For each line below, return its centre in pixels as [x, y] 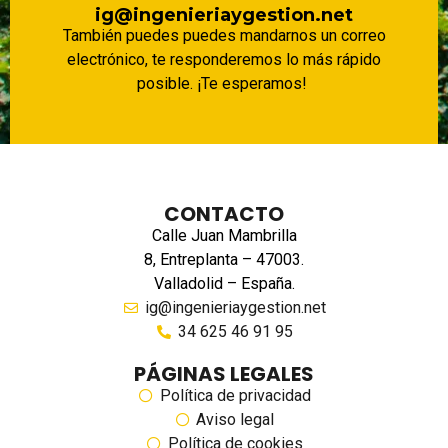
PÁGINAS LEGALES [224, 374]
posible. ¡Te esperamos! [224, 83]
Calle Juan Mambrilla [224, 236]
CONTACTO [224, 214]
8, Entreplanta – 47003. [224, 260]
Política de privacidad [235, 396]
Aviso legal [235, 420]
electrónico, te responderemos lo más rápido [224, 59]
